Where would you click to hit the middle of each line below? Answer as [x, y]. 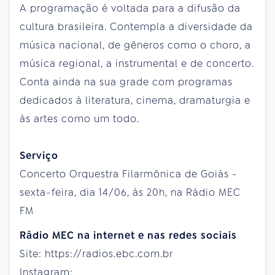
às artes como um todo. [79, 118]
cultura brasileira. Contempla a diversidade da [136, 26]
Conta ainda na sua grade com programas [126, 82]
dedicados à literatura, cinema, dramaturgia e [135, 100]
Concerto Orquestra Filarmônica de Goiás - [129, 174]
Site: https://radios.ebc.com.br [96, 254]
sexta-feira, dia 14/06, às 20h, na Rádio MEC [130, 192]
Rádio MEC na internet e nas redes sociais [128, 235]
